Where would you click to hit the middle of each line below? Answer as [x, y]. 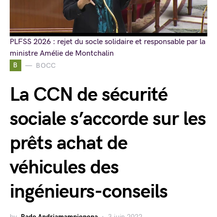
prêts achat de [69, 143]
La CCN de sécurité [89, 95]
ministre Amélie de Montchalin [62, 54]
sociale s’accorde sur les [108, 119]
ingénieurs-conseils [89, 192]
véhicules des [64, 168]
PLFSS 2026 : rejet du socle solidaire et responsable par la [108, 42]
